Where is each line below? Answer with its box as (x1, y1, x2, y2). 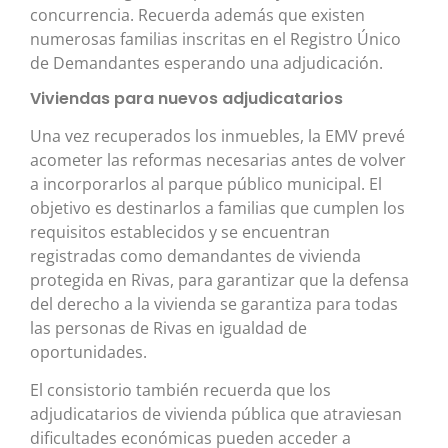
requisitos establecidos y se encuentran (30, 220, 330, 243)
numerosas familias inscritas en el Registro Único (30, 27, 401, 50)
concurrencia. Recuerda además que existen (30, 3, 365, 26)
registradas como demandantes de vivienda (30, 244, 361, 267)
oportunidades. (30, 340, 147, 363)
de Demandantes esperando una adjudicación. (30, 51, 383, 74)
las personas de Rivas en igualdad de (30, 316, 307, 339)
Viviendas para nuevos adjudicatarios (30, 86, 343, 110)
